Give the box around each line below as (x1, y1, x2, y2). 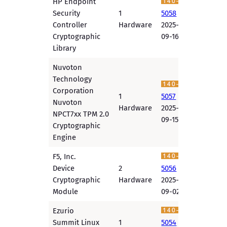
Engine (53, 133, 77, 142)
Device (53, 164, 75, 173)
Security (53, 9, 81, 18)
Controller (53, 20, 88, 30)
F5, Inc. (53, 152, 77, 162)
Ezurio (53, 206, 74, 216)
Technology (53, 74, 92, 84)
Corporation (53, 86, 94, 96)
